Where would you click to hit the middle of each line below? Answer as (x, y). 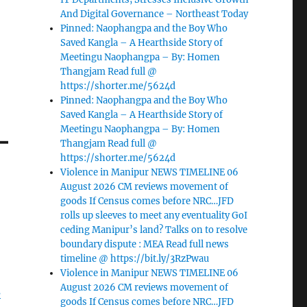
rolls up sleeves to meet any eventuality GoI (154, 216)
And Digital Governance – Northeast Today (155, 14)
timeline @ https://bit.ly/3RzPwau (135, 259)
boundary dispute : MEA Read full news (145, 245)
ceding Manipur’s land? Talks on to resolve (154, 230)
